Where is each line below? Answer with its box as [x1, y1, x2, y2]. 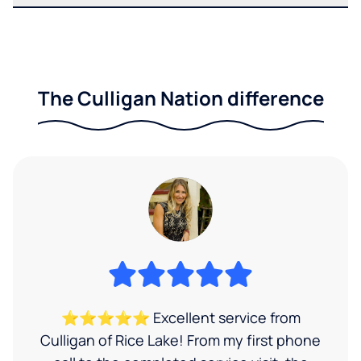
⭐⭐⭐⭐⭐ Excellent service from [60, 307, 301, 327]
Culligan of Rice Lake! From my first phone [40, 330, 321, 350]
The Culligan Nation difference [37, 84, 324, 111]
